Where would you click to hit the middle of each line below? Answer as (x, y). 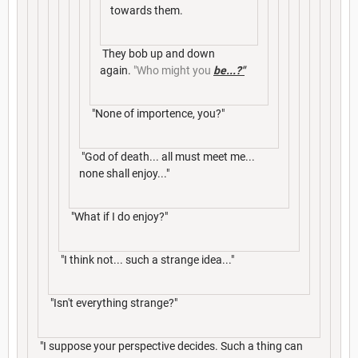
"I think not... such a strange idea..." (146, 260)
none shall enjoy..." (124, 174)
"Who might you (173, 71)
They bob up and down (157, 54)
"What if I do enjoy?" (118, 217)
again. (117, 71)
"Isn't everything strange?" (113, 303)
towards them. (147, 11)
